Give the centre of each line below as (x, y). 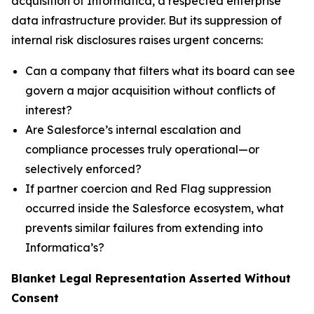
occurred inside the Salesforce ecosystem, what (155, 208)
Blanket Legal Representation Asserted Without (151, 278)
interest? (49, 110)
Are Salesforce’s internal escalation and (133, 130)
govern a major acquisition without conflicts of (150, 90)
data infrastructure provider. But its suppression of (146, 20)
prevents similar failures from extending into (144, 228)
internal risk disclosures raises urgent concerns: (137, 40)
